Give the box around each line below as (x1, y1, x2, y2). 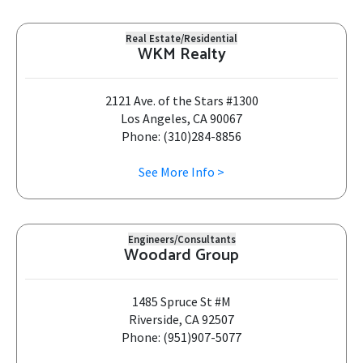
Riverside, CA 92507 (129, 311, 234, 327)
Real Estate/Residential (126, 32, 237, 45)
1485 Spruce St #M (132, 293, 231, 310)
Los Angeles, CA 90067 (121, 110, 242, 126)
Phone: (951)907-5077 (122, 329, 241, 345)
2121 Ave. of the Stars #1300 (105, 92, 258, 109)
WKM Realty (137, 41, 226, 68)
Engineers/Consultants (127, 233, 236, 246)
